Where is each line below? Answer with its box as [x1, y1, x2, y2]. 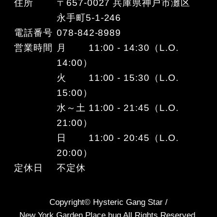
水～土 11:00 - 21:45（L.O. [56, 102, 179, 113]
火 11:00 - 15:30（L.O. [56, 72, 179, 83]
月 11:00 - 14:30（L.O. [56, 42, 179, 53]
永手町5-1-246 [56, 12, 122, 23]
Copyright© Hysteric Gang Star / [49, 197, 168, 207]
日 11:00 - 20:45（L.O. [56, 132, 179, 143]
